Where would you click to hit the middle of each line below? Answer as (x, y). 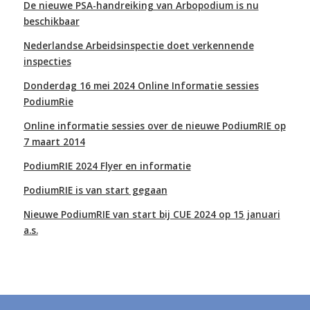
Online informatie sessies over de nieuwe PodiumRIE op (154, 125)
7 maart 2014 (54, 141)
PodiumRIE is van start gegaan (95, 190)
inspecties (47, 61)
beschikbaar (51, 21)
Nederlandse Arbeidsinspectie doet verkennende (138, 45)
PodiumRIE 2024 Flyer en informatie (107, 165)
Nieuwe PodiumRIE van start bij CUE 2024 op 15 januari (152, 214)
